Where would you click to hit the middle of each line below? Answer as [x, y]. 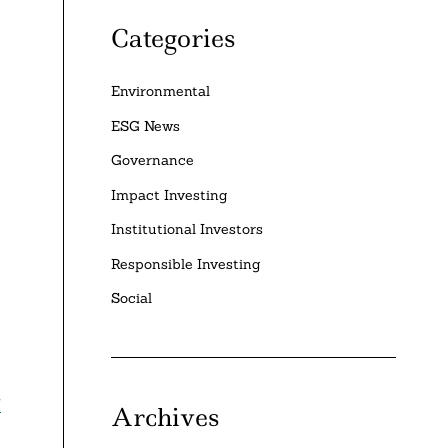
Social [132, 298]
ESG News [146, 125]
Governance [153, 160]
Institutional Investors [187, 229]
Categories [173, 37]
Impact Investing [170, 194]
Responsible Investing [186, 263]
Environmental [161, 91]
